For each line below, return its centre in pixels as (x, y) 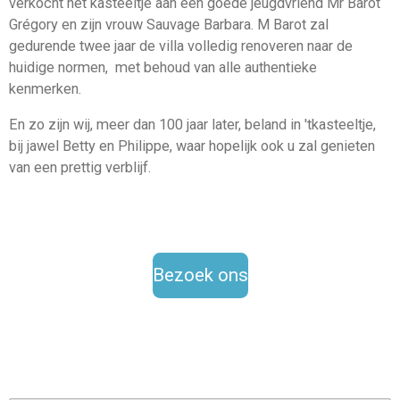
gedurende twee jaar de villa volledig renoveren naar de (181, 46)
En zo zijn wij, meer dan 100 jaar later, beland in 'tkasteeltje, (192, 124)
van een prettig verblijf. (80, 167)
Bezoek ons (200, 275)
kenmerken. (45, 88)
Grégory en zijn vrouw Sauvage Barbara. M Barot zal (169, 24)
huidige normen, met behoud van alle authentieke (163, 67)
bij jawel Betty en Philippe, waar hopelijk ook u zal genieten (192, 146)
